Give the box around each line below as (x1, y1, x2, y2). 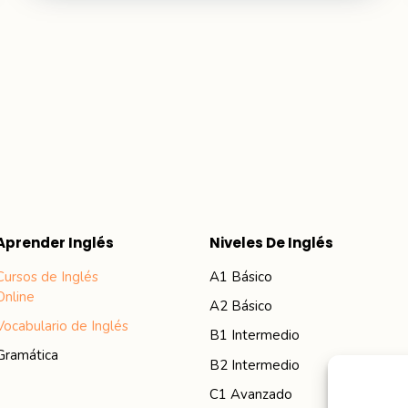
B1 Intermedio (209, 326, 301, 344)
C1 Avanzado (209, 385, 293, 403)
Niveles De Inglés (209, 233, 334, 252)
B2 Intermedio (209, 355, 301, 374)
